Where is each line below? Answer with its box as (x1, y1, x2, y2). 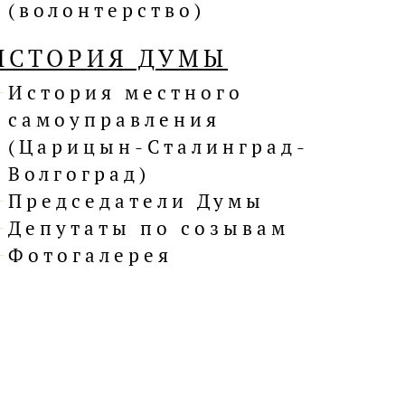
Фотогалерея (8, 242, 173, 268)
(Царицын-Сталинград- (8, 134, 309, 160)
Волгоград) (8, 161, 150, 187)
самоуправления (8, 107, 221, 133)
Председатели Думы (8, 188, 265, 214)
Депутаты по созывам (8, 215, 289, 241)
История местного (8, 80, 244, 106)
